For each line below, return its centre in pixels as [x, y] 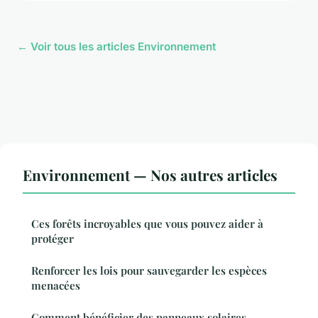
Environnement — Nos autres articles [150, 174]
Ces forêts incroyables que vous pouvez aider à [147, 223]
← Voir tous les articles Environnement [116, 46]
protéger [53, 238]
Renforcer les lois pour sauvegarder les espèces [149, 270]
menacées [56, 285]
